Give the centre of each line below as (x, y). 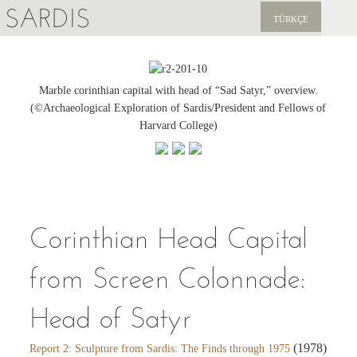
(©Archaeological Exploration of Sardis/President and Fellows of (178, 108)
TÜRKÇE (291, 19)
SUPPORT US (40, 161)
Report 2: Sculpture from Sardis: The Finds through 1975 (160, 348)
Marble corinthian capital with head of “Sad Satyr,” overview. (178, 90)
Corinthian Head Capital (169, 237)
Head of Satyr (111, 317)
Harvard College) (178, 125)
